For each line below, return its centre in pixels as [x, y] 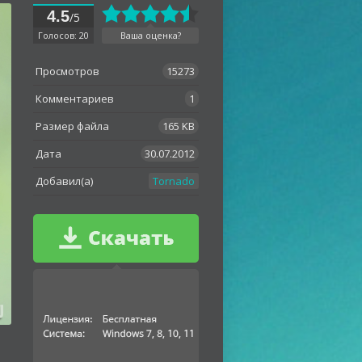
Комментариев [75, 99]
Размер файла [72, 126]
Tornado [174, 181]
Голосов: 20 [63, 35]
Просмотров [67, 71]
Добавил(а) [64, 181]
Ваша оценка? [150, 35]
